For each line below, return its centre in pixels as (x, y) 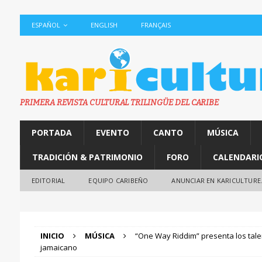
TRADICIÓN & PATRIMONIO (87, 157)
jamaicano (58, 247)
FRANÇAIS (156, 25)
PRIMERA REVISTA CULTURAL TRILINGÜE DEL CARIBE (119, 103)
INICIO (52, 236)
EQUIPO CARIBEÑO (118, 180)
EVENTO (112, 132)
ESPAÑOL (46, 25)
